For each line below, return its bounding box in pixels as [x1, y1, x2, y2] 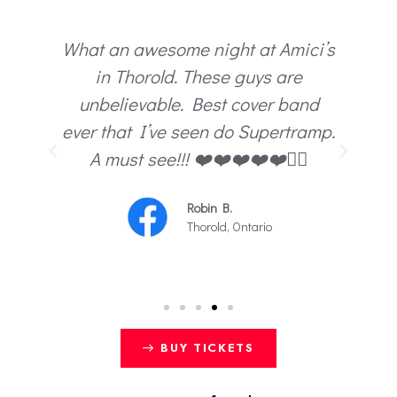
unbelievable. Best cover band [78, 91, 319, 117]
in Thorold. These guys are [95, 64, 303, 90]
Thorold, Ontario [187, 218, 273, 236]
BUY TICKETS [160, 339, 254, 357]
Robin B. [187, 199, 233, 217]
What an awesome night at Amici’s [62, 36, 336, 62]
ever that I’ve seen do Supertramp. [62, 119, 336, 144]
